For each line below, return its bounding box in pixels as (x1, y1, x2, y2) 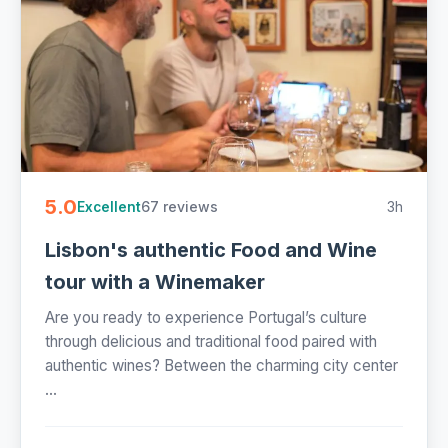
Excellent (77, 198, 141, 215)
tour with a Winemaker (45, 270, 265, 295)
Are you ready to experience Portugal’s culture (45, 308, 367, 328)
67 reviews (141, 198, 218, 216)
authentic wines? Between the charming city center (45, 356, 398, 376)
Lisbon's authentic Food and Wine (45, 238, 377, 263)
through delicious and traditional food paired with (45, 332, 377, 352)
